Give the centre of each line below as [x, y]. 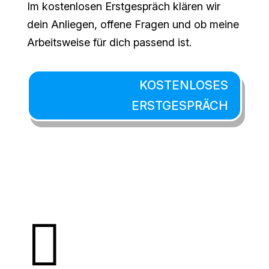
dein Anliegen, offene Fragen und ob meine [133, 24]
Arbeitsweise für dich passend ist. [109, 42]
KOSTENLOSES [184, 85]
